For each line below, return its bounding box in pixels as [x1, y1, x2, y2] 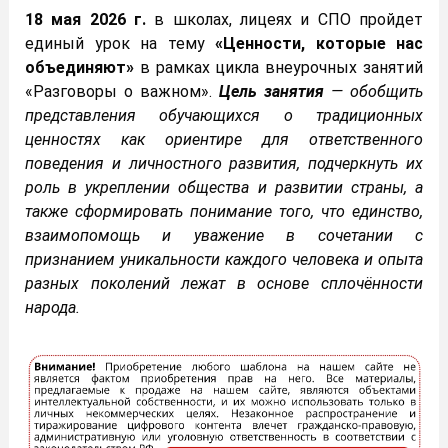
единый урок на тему [25, 34, 215, 54]
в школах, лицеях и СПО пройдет [146, 10, 423, 30]
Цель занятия [219, 82, 331, 102]
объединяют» [25, 58, 134, 78]
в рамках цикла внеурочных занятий [134, 58, 423, 78]
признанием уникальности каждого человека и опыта [25, 250, 423, 270]
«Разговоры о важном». [25, 82, 219, 102]
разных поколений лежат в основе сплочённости [25, 274, 423, 294]
